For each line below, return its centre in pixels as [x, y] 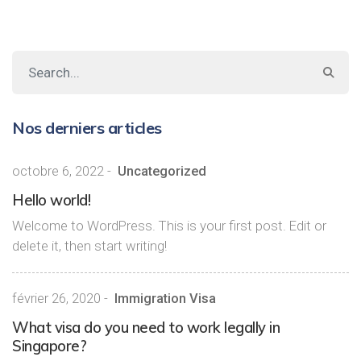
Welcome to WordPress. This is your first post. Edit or [169, 226]
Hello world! [51, 200]
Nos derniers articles [87, 128]
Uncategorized [162, 171]
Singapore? [49, 346]
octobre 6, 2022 [58, 171]
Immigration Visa [165, 299]
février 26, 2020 [56, 299]
